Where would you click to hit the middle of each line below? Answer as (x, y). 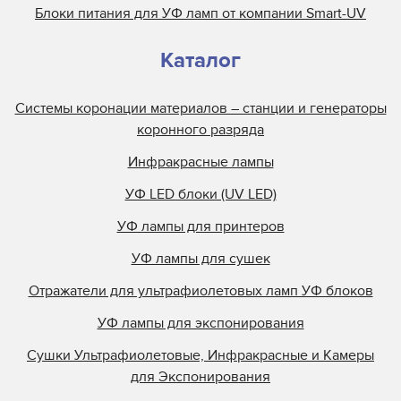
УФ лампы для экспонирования (200, 323)
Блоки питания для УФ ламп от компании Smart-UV (200, 13)
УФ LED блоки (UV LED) (200, 194)
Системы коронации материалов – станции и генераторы (200, 108)
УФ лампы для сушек (200, 258)
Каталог (200, 60)
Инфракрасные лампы (200, 162)
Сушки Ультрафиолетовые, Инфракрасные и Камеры (200, 355)
